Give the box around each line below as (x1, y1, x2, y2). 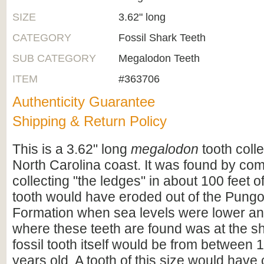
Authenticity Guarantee (12, 94, 155, 110)
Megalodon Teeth (118, 52, 200, 64)
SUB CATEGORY (12, 52, 96, 64)
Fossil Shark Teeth (118, 32, 206, 44)
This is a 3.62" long (12, 141, 131, 157)
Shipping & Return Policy (12, 113, 167, 129)
